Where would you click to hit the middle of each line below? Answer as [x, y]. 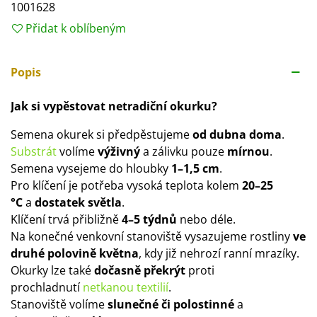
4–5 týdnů [149, 219]
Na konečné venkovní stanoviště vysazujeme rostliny [152, 236]
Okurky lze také [52, 270]
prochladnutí [47, 287]
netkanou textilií [126, 287]
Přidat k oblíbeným [76, 28]
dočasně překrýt [140, 270]
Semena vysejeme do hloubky [91, 168]
